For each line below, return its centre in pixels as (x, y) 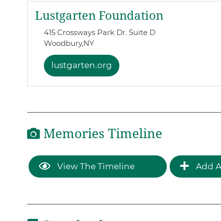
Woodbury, (63, 43)
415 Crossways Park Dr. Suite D (99, 33)
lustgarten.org (81, 65)
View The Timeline (95, 166)
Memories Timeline (101, 134)
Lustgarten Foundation (99, 16)
